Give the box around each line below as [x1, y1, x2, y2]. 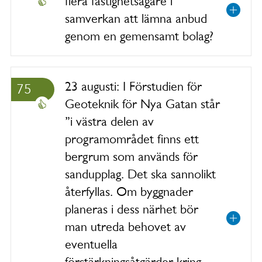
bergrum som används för [65, 149, 198, 164]
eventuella [65, 237, 118, 251]
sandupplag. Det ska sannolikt [65, 167, 216, 181]
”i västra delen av [65, 114, 154, 129]
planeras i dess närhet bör [65, 202, 198, 216]
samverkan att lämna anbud [65, 11, 207, 26]
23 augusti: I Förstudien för [65, 79, 202, 94]
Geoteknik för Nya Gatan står [65, 96, 220, 111]
